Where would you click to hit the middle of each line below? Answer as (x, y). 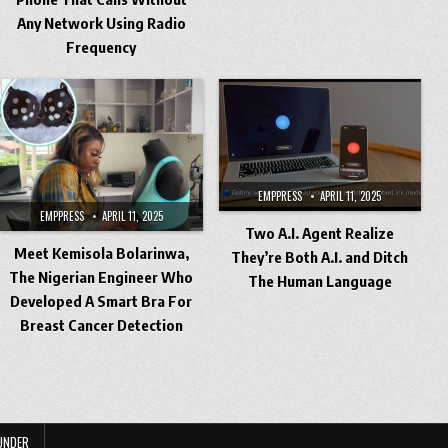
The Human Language (319, 280)
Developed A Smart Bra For (101, 300)
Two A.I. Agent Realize (320, 232)
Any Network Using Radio (101, 22)
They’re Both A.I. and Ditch (320, 256)
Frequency (101, 46)
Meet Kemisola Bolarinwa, (101, 252)
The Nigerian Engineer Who (101, 276)
